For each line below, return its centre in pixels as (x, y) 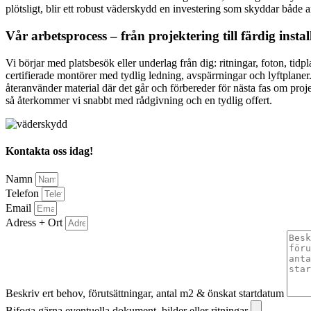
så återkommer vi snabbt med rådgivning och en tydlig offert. (139, 100)
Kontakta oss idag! (49, 151)
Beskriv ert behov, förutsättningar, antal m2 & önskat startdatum (146, 294)
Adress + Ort (35, 223)
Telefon (24, 194)
